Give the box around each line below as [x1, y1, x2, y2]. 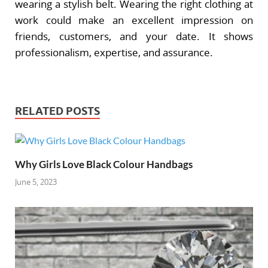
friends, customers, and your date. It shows [15, 29, 253, 43]
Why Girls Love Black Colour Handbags [15, 158, 193, 171]
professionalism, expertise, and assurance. [15, 45, 213, 59]
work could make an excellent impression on [15, 13, 253, 27]
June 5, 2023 [15, 176, 57, 187]
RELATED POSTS [15, 105, 100, 118]
